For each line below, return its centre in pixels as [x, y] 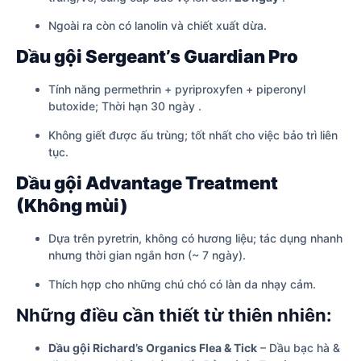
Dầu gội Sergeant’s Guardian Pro [157, 57]
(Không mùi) [72, 206]
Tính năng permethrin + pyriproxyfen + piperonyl [177, 89]
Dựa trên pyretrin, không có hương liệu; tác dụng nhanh [195, 239]
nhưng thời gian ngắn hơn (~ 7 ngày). [147, 255]
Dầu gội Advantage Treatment [147, 183]
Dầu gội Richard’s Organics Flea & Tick [153, 348]
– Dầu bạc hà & [299, 348]
